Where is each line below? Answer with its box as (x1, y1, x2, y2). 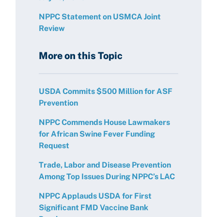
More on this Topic (39, 50, 123, 62)
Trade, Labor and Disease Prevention (39, 160, 171, 170)
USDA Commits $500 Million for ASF (39, 87, 172, 96)
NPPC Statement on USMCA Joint (39, 12, 161, 21)
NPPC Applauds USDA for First (39, 191, 152, 201)
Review (39, 24, 65, 33)
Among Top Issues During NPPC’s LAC (39, 172, 175, 181)
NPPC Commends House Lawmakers (39, 118, 170, 127)
